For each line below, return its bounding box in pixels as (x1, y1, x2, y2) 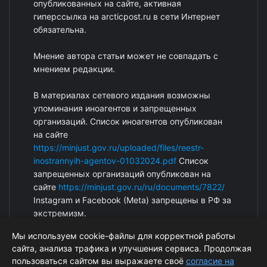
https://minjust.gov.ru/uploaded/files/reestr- (33, 142, 204, 153)
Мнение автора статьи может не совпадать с (33, 51, 218, 61)
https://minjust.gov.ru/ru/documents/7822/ (58, 182, 225, 193)
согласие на (186, 256, 234, 266)
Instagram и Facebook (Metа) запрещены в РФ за (33, 195, 231, 206)
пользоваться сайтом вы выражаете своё (12, 256, 186, 266)
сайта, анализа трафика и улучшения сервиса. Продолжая (12, 243, 252, 253)
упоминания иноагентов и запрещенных (33, 103, 197, 114)
